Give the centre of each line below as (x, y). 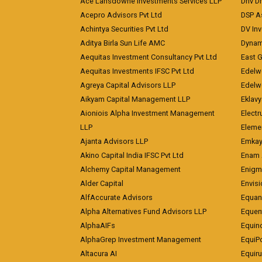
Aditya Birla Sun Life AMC (123, 43)
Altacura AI (99, 254)
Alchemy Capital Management (130, 169)
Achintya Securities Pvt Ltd (124, 29)
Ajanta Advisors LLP (114, 141)
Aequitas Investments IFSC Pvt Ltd (137, 71)
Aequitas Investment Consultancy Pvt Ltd (149, 57)
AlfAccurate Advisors (116, 197)
